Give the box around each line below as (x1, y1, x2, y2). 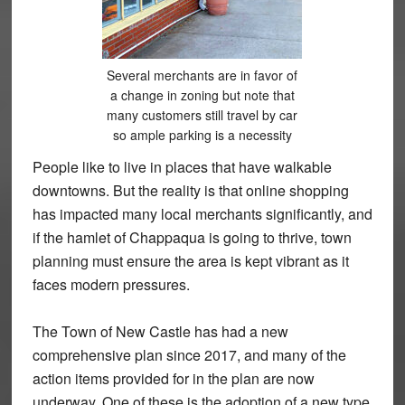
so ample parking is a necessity (112, 125, 292, 144)
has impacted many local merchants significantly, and (32, 202, 372, 224)
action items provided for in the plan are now (32, 367, 315, 389)
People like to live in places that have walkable (32, 155, 332, 177)
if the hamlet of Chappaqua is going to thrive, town (32, 226, 352, 248)
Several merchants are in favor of (107, 65, 298, 84)
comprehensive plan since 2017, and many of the (32, 344, 346, 365)
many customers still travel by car (107, 105, 298, 124)
